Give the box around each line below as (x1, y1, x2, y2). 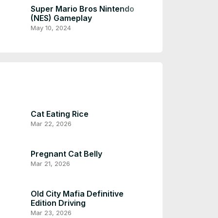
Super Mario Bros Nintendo (31, 3, 134, 14)
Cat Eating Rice (31, 109, 89, 119)
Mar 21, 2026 (31, 160, 70, 168)
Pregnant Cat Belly (31, 149, 102, 159)
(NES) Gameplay (31, 13, 92, 23)
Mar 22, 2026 (31, 119, 72, 127)
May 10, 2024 (31, 23, 71, 32)
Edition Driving (31, 198, 86, 208)
